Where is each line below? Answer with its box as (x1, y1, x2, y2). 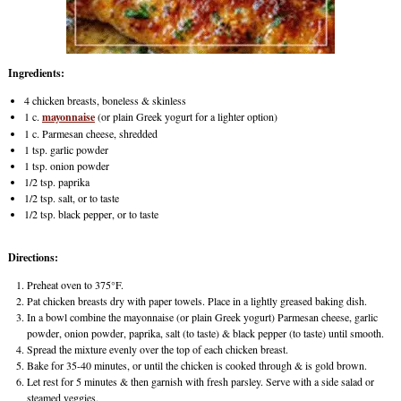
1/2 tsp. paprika (23, 175, 90, 190)
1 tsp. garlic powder (23, 142, 108, 158)
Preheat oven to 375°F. (26, 277, 124, 293)
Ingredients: (7, 65, 64, 81)
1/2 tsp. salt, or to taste (23, 191, 119, 206)
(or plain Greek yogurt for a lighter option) (94, 109, 277, 124)
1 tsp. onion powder (23, 158, 109, 174)
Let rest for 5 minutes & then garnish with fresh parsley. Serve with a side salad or (26, 374, 374, 389)
